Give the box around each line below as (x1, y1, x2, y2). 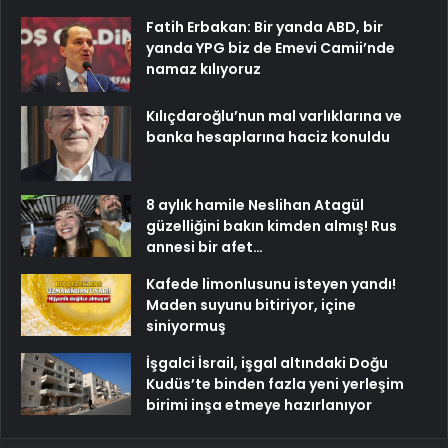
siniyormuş (146, 316, 226, 337)
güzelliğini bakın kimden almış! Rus (146, 216, 397, 237)
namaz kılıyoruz (146, 59, 261, 80)
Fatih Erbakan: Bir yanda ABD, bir (146, 17, 383, 38)
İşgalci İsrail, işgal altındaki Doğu (146, 353, 388, 374)
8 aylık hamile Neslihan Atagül (146, 195, 364, 216)
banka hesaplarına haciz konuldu (146, 127, 390, 148)
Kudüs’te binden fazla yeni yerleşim (146, 374, 404, 395)
